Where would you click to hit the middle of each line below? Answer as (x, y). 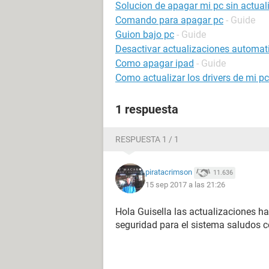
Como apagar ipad (155, 63)
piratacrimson (169, 172)
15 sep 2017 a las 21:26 (185, 184)
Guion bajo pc (145, 35)
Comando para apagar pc (169, 20)
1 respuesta (147, 109)
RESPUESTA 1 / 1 (147, 139)
